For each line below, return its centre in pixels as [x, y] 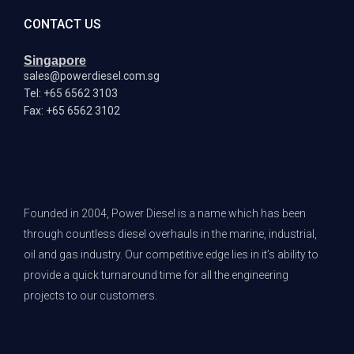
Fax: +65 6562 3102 [72, 111]
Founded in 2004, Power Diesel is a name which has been [165, 214]
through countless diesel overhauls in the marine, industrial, [170, 234]
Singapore [55, 61]
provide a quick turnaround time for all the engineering [156, 275]
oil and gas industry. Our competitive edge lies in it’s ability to [171, 255]
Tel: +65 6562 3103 [71, 94]
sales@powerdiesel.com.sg [92, 76]
